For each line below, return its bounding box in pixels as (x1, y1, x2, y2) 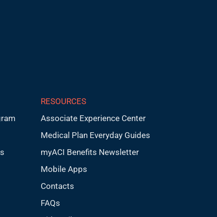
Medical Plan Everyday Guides (40, 130, 150, 140)
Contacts (40, 181, 74, 191)
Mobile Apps (40, 164, 87, 174)
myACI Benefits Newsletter (40, 147, 139, 157)
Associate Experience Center (40, 113, 146, 123)
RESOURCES (40, 96, 86, 106)
